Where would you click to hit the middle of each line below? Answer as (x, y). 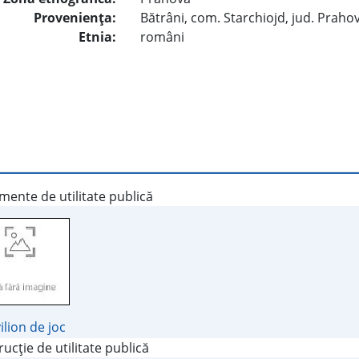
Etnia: (98, 37)
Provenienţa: (75, 18)
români (163, 37)
